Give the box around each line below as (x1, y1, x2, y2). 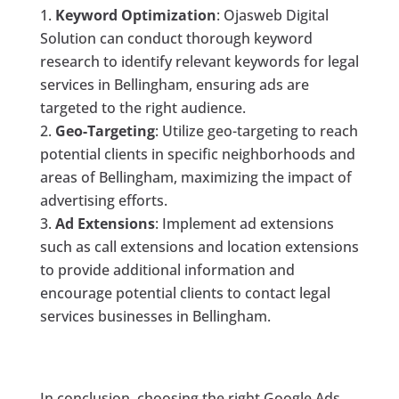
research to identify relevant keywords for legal (39, 51, 359, 71)
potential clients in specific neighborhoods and (39, 143, 355, 164)
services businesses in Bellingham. (39, 305, 271, 326)
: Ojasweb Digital (216, 4, 329, 25)
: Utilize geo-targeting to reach (154, 120, 358, 141)
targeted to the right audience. (39, 97, 246, 118)
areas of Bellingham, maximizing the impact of (39, 167, 352, 187)
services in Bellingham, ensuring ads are (39, 74, 309, 94)
